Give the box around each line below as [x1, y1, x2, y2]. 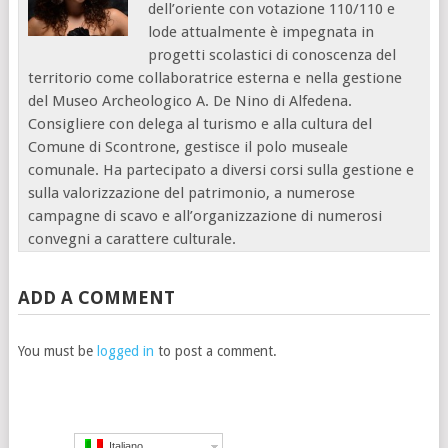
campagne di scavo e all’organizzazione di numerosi [28, 206, 383, 225]
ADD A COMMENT [17, 286, 175, 308]
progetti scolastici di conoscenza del [148, 45, 397, 64]
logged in [96, 342, 154, 359]
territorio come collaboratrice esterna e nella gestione [28, 68, 403, 87]
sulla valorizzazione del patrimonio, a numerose [28, 183, 356, 202]
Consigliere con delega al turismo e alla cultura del [28, 114, 373, 133]
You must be [17, 342, 97, 359]
